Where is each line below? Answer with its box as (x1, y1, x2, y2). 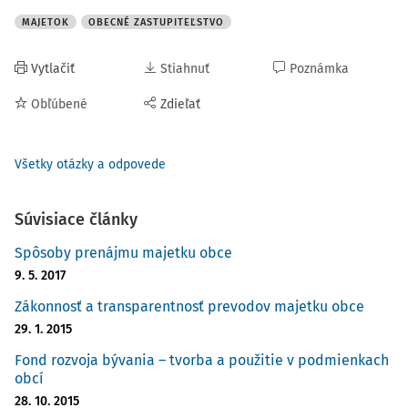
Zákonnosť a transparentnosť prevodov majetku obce (15, 298, 364, 315)
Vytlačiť (31, 61, 75, 76)
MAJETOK (22, 16, 69, 28)
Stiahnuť (160, 61, 209, 76)
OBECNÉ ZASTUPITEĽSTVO (88, 16, 224, 28)
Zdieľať (160, 97, 200, 112)
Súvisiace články (15, 209, 138, 229)
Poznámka (290, 61, 349, 76)
